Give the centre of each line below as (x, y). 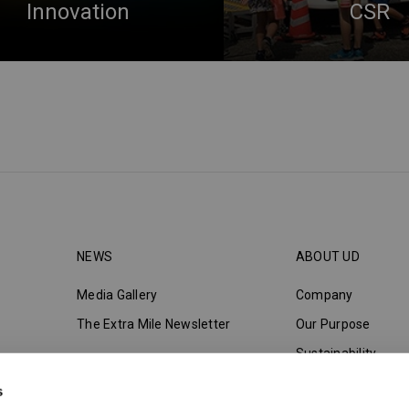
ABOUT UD (327, 256)
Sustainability (336, 353)
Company (324, 294)
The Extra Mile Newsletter (154, 324)
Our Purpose (333, 324)
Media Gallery (117, 294)
